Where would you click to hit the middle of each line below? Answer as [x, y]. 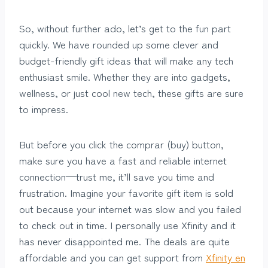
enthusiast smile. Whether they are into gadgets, [125, 76]
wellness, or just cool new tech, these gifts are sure [131, 92]
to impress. [44, 108]
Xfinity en [226, 257]
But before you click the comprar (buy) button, [121, 144]
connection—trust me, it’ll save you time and [117, 176]
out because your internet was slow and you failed [130, 208]
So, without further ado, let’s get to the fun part [125, 28]
